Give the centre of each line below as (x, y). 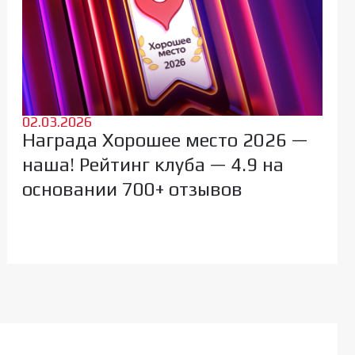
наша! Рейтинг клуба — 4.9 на (153, 164)
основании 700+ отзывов (132, 189)
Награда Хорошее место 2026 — (164, 139)
